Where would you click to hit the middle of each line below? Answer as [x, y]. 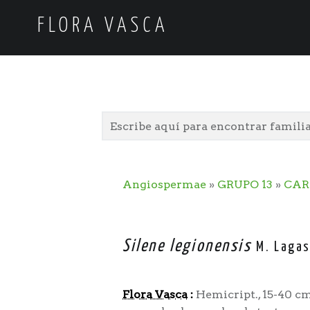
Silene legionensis [187, 246]
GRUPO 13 [245, 185]
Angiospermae [164, 185]
